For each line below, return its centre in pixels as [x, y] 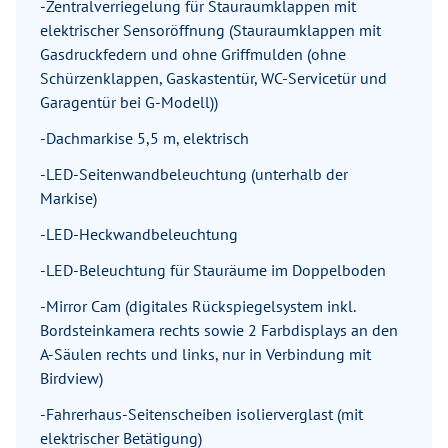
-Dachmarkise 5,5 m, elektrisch [144, 138]
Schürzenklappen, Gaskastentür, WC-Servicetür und [213, 78]
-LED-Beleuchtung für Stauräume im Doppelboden [213, 270]
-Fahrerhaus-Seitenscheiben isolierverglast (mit [201, 414]
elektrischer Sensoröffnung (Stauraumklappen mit [210, 30]
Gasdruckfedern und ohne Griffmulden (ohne [193, 54]
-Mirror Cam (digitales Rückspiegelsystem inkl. [197, 306]
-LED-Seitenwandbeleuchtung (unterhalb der [194, 174]
